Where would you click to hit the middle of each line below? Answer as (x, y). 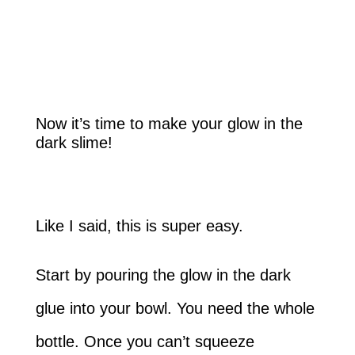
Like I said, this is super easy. (139, 226)
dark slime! (74, 143)
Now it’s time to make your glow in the (169, 124)
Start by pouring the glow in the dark (163, 275)
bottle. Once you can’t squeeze (145, 342)
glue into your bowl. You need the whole (175, 309)
